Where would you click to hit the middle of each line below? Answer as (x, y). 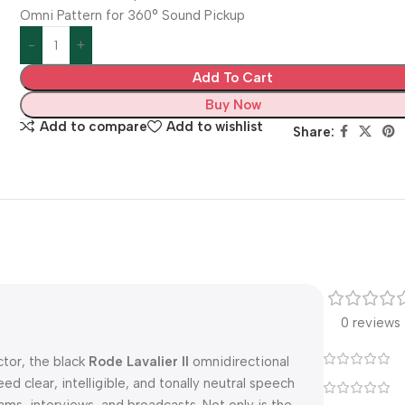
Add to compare (94, 126)
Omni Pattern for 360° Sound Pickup (133, 15)
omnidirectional (239, 362)
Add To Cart (233, 78)
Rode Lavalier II (139, 362)
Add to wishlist (215, 126)
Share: (313, 132)
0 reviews (371, 323)
